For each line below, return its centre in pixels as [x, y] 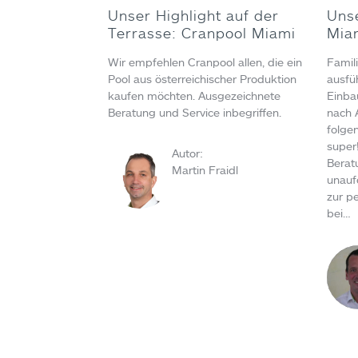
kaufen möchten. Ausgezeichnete [195, 96]
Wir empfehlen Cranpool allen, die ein [205, 62]
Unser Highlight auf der [194, 16]
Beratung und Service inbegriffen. [195, 113]
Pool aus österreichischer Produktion [203, 79]
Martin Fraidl [205, 170]
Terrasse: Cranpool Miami [202, 33]
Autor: [188, 153]
